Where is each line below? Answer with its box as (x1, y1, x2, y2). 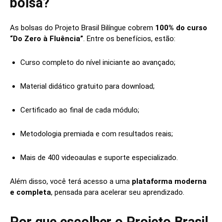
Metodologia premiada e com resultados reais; (20, 129, 173, 139)
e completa (10, 188, 51, 197)
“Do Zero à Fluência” (10, 34, 83, 44)
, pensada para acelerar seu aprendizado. (51, 188, 184, 197)
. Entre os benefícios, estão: (83, 34, 175, 44)
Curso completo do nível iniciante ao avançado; (20, 58, 175, 67)
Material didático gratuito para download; (20, 82, 155, 91)
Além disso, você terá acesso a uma (10, 177, 132, 186)
